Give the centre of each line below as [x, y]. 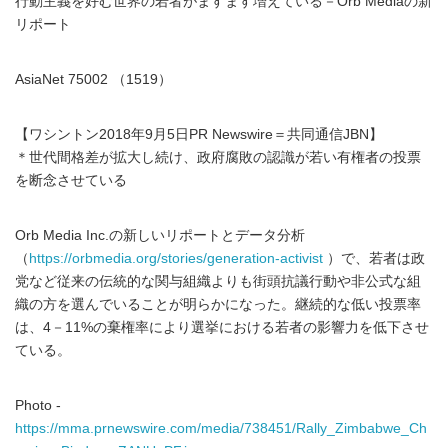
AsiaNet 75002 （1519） [93, 79]
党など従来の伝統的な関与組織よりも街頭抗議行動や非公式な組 [218, 281]
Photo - [38, 405]
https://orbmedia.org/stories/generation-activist [176, 258]
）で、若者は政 [374, 258]
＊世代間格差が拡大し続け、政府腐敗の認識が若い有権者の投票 [218, 157]
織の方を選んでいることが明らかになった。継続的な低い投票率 [218, 304]
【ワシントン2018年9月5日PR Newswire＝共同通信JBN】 [199, 134]
